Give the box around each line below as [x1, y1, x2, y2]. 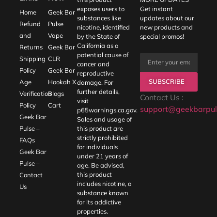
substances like [77, 14, 121, 22]
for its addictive [77, 198, 121, 206]
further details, [77, 87, 120, 95]
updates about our [140, 14, 195, 22]
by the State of [77, 32, 120, 40]
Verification [19, 89, 52, 97]
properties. [77, 207, 108, 215]
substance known [77, 188, 128, 197]
